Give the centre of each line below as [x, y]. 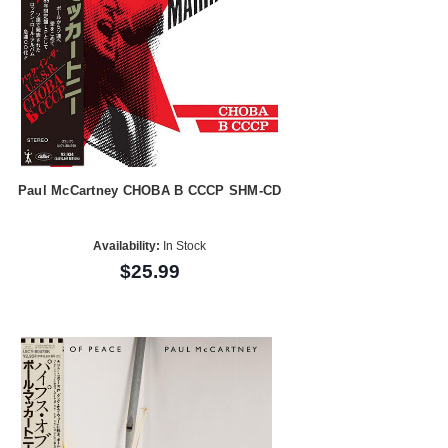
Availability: [127, 246]
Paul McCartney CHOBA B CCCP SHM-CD [149, 190]
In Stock [183, 246]
